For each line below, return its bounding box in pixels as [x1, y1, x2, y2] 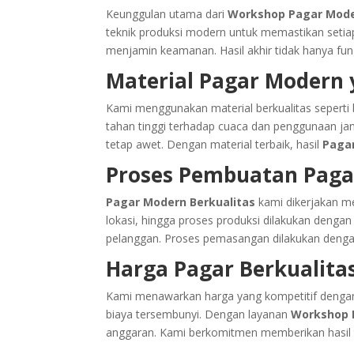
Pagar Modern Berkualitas [106, 194, 256, 209]
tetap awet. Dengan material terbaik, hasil [106, 136, 323, 152]
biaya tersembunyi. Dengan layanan [106, 306, 292, 322]
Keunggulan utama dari [106, 6, 228, 21]
